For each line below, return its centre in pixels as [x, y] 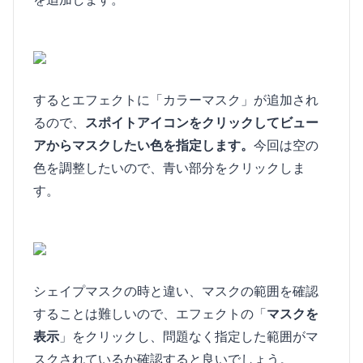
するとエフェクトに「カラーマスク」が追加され [176, 100]
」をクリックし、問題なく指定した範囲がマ [189, 337]
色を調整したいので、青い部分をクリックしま [169, 168]
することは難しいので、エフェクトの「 [150, 314]
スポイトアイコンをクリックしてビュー [202, 123]
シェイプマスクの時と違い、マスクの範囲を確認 [176, 291]
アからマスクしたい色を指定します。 [143, 145]
